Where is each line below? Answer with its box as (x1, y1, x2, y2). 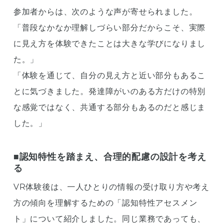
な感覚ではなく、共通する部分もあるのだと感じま (13, 102, 206, 112)
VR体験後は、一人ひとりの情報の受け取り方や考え (13, 182, 210, 192)
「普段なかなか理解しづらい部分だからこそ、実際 (13, 22, 206, 32)
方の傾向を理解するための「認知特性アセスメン (13, 198, 198, 208)
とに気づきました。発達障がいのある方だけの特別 (13, 86, 206, 96)
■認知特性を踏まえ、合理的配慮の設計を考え (13, 151, 207, 162)
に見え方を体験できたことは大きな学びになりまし (13, 38, 206, 48)
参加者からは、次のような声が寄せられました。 (13, 6, 198, 16)
